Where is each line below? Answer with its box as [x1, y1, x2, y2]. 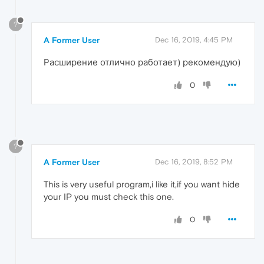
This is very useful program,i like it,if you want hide [44, 179, 240, 190]
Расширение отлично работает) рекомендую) [44, 57, 240, 67]
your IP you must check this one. [44, 192, 174, 202]
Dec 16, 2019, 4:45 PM [155, 35, 233, 44]
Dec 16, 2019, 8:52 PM [155, 157, 233, 167]
